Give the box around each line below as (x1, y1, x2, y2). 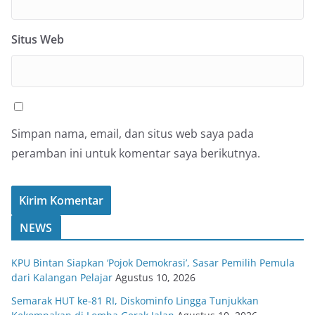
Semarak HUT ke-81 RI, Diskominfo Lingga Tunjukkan (11, 294, 259, 308)
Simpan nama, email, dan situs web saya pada (11, 126, 254, 142)
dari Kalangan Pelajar (11, 271, 112, 285)
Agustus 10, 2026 (115, 271, 195, 285)
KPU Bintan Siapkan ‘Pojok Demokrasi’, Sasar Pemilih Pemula (11, 256, 295, 270)
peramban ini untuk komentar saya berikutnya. (11, 146, 260, 162)
